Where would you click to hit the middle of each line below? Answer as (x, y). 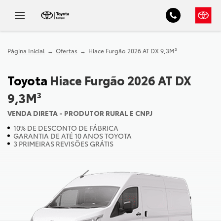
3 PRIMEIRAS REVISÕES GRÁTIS (63, 144)
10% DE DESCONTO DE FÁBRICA (66, 128)
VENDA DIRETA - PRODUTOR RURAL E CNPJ (80, 113)
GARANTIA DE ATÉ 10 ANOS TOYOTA (73, 136)
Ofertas (66, 51)
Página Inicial (26, 51)
